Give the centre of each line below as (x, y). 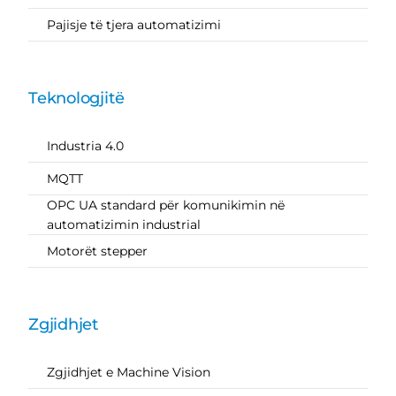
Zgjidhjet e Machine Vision (128, 372)
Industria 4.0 (85, 145)
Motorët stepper (97, 251)
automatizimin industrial (123, 224)
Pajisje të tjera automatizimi (133, 24)
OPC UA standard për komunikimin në (165, 205)
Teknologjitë (76, 98)
